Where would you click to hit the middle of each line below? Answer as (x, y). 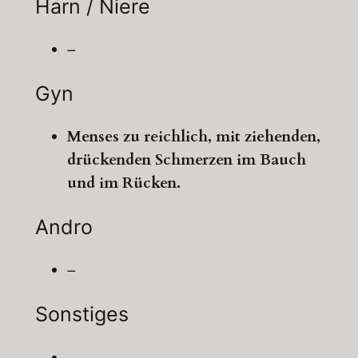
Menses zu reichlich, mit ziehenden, (193, 137)
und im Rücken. (123, 183)
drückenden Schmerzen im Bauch (186, 160)
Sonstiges (82, 314)
